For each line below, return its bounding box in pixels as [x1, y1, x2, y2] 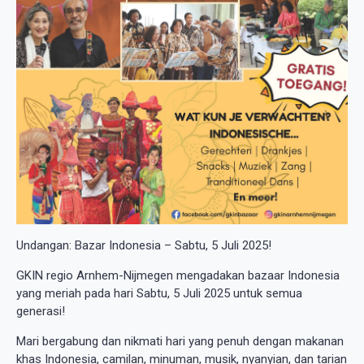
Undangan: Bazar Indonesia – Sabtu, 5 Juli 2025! [16, 237, 271, 253]
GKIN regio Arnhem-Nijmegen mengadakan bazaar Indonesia [16, 267, 340, 283]
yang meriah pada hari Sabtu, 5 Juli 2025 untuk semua [16, 285, 302, 301]
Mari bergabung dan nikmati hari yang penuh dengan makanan [16, 333, 344, 349]
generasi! [16, 303, 65, 318]
